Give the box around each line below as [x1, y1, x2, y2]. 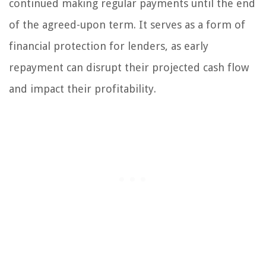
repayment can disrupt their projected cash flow [9, 61, 249, 74]
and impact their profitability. [9, 82, 156, 95]
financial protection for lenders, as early [9, 39, 208, 52]
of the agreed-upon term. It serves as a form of [9, 18, 245, 31]
